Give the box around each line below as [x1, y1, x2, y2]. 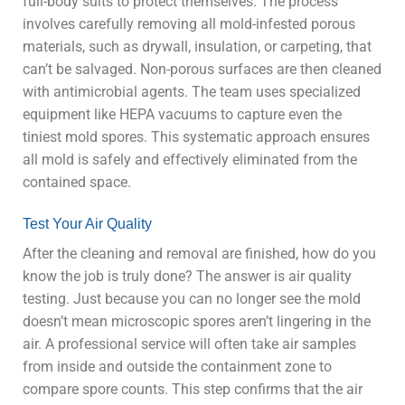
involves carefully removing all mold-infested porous [23, 15, 355, 33]
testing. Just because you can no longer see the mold [23, 289, 361, 307]
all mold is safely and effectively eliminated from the [23, 151, 357, 169]
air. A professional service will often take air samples [23, 334, 356, 353]
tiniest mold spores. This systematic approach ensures [23, 128, 370, 146]
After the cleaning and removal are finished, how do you [23, 244, 376, 262]
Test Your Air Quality [23, 215, 152, 231]
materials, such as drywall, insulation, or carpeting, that [23, 38, 372, 56]
